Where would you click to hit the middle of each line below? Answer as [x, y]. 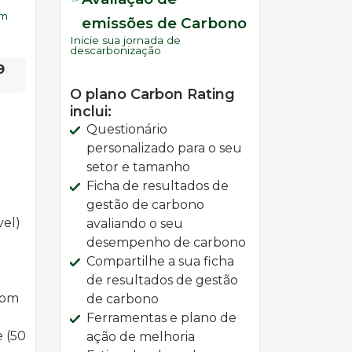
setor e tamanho [138, 167]
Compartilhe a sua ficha [160, 261]
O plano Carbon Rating [152, 94]
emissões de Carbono [165, 23]
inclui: [91, 112]
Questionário [127, 129]
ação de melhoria [141, 337]
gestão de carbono [145, 205]
